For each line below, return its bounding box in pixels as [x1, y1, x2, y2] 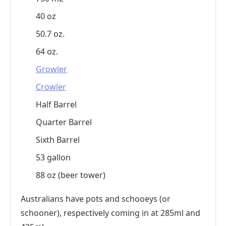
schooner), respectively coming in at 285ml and [21, 207, 200, 218]
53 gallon [36, 152, 71, 163]
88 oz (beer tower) [36, 169, 105, 181]
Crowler [36, 81, 66, 92]
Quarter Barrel [36, 117, 92, 128]
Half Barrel [36, 99, 77, 110]
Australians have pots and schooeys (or [21, 193, 171, 204]
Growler [36, 64, 67, 75]
